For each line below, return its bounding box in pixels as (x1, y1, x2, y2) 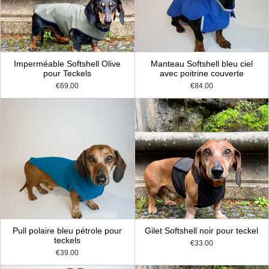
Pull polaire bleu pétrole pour (13, 226, 122, 236)
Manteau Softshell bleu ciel (150, 59, 253, 69)
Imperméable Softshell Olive (14, 59, 121, 69)
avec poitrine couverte (159, 69, 244, 79)
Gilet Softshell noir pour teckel (145, 226, 259, 236)
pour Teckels (43, 69, 92, 79)
